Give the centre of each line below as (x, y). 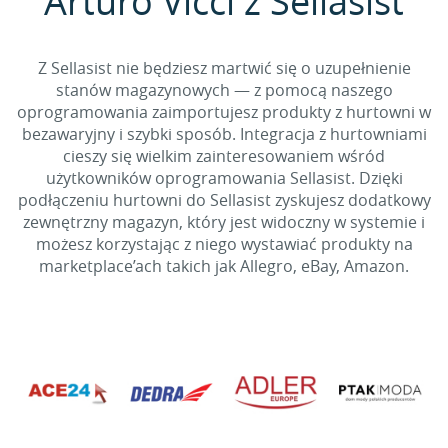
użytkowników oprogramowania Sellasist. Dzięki (224, 178)
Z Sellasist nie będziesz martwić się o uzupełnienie (224, 68)
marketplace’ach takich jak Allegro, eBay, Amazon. (224, 266)
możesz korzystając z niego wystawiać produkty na (224, 244)
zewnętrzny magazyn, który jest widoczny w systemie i (224, 222)
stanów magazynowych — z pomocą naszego (224, 90)
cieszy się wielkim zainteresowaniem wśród (224, 156)
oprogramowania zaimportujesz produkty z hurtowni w (224, 112)
